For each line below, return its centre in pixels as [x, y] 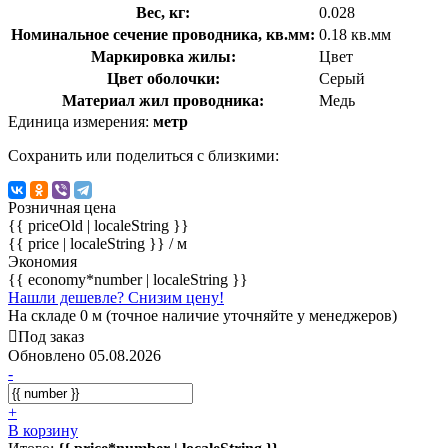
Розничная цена [62, 207]
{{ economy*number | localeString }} [128, 279]
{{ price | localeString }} [88, 243]
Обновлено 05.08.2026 [84, 355]
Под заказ [51, 336]
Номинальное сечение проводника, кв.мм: [163, 34]
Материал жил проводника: [163, 100]
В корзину [43, 430]
